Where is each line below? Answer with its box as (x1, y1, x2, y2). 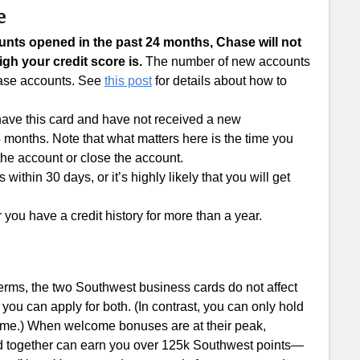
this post (104, 74, 152, 88)
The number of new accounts (142, 55, 310, 68)
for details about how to (152, 74, 287, 88)
